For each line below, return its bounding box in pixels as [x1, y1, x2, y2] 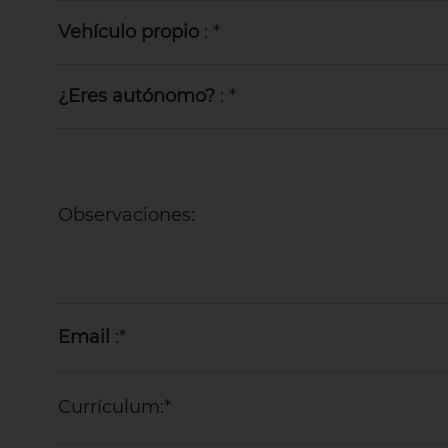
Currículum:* [57, 395, 171, 418]
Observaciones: [57, 203, 195, 226]
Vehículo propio [57, 20, 199, 43]
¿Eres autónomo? [57, 84, 215, 107]
